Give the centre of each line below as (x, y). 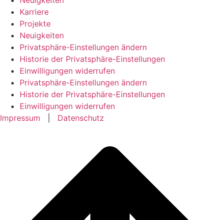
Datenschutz (81, 118)
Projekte (35, 23)
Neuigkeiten (42, 35)
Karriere (34, 12)
